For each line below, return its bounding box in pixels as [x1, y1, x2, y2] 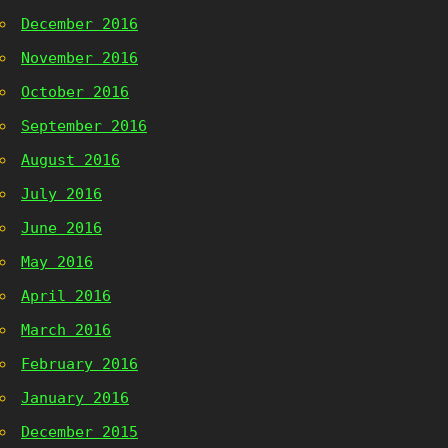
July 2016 [21, 185, 102, 203]
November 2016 [21, 49, 138, 67]
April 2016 [21, 287, 111, 305]
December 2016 [21, 15, 138, 33]
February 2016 [21, 355, 138, 373]
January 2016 [21, 389, 129, 407]
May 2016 [21, 253, 93, 271]
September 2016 [21, 117, 147, 135]
